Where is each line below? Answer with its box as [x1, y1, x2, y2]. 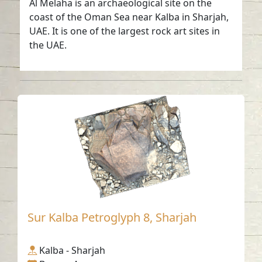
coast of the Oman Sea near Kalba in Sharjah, [29, 10, 229, 23]
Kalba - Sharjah [39, 243, 106, 257]
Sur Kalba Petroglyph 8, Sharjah [27, 209, 197, 225]
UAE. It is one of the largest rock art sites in [29, 24, 220, 37]
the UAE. [29, 38, 67, 51]
